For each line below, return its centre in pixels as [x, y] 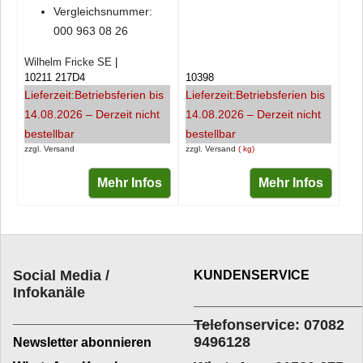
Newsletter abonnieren [82, 342]
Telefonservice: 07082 [269, 325]
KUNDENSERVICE [252, 275]
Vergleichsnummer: [103, 11]
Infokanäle [49, 293]
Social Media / [61, 275]
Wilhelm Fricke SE [68, 62]
